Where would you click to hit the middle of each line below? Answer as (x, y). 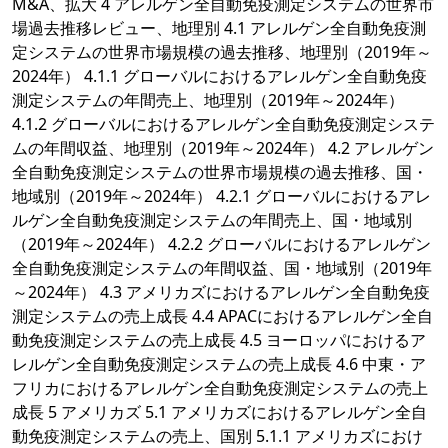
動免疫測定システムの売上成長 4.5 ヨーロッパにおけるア (219, 340)
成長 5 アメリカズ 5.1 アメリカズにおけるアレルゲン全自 (219, 412)
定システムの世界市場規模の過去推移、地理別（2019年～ (222, 52)
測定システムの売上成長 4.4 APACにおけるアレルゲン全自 (222, 316)
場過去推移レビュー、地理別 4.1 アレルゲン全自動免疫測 (219, 28)
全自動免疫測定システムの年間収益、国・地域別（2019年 (222, 268)
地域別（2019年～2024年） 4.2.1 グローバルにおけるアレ (221, 196)
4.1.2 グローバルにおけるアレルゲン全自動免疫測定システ (223, 124)
